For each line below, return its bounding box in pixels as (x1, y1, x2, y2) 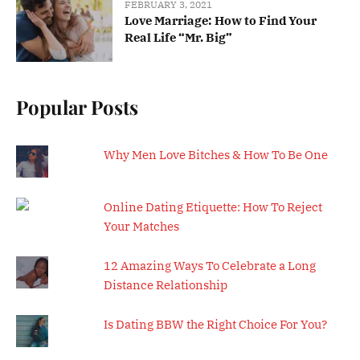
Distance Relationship (103, 276, 227, 292)
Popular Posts (16, 93, 138, 120)
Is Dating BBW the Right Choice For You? (103, 316, 327, 332)
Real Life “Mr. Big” (125, 30, 232, 46)
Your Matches (103, 218, 179, 234)
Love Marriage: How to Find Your (125, 13, 317, 29)
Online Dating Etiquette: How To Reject (103, 198, 322, 215)
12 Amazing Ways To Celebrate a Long (103, 257, 316, 273)
